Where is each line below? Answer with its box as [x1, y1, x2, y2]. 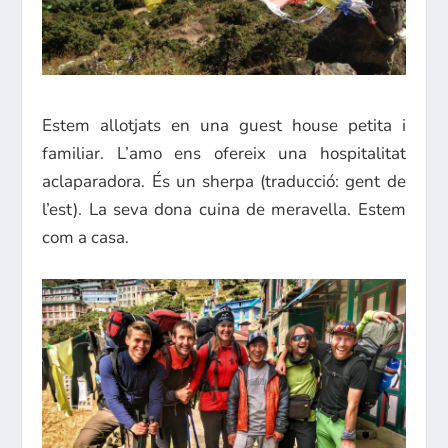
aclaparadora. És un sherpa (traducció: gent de [42, 169, 406, 193]
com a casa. [42, 225, 130, 249]
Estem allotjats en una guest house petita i [42, 113, 406, 137]
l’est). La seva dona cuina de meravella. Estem [42, 197, 406, 221]
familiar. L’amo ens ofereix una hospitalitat [42, 141, 406, 165]
